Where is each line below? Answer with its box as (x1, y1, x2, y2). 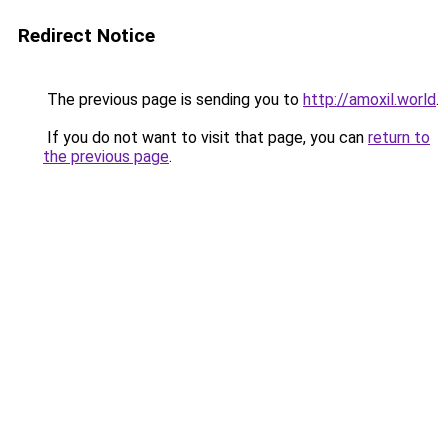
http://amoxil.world (303, 90, 436, 109)
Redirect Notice (18, 24, 155, 47)
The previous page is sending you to (43, 90, 303, 109)
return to (368, 128, 430, 147)
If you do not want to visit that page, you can (43, 128, 368, 147)
